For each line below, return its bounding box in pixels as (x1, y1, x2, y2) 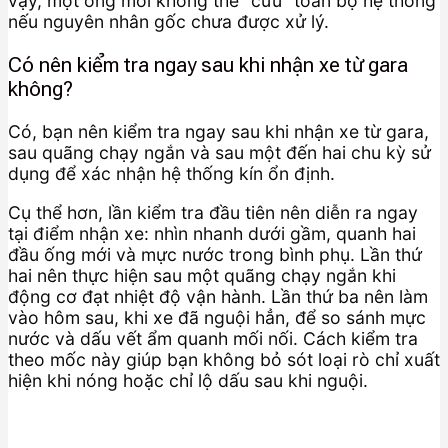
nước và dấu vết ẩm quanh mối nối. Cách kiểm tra (8, 327, 418, 349)
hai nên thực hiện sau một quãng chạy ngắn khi (8, 264, 396, 286)
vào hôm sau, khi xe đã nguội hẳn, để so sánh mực (8, 306, 426, 328)
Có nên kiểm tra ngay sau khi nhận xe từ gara (8, 52, 408, 77)
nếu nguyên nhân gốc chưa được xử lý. (8, 11, 329, 33)
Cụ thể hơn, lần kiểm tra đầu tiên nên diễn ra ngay (8, 201, 418, 223)
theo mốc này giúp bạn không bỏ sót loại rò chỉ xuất (8, 348, 440, 370)
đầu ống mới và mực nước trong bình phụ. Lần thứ (8, 243, 422, 265)
